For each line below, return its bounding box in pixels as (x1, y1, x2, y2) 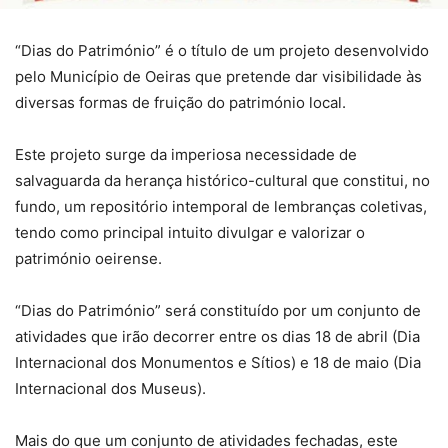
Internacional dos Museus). (15, 379, 206, 399)
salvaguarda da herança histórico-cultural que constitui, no (15, 171, 430, 191)
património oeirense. (15, 249, 162, 269)
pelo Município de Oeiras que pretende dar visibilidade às (15, 67, 422, 87)
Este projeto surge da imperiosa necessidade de (15, 145, 357, 165)
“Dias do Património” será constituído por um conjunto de (15, 301, 421, 321)
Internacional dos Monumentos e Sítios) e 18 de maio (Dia (15, 353, 421, 373)
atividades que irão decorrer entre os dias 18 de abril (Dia (15, 327, 420, 347)
